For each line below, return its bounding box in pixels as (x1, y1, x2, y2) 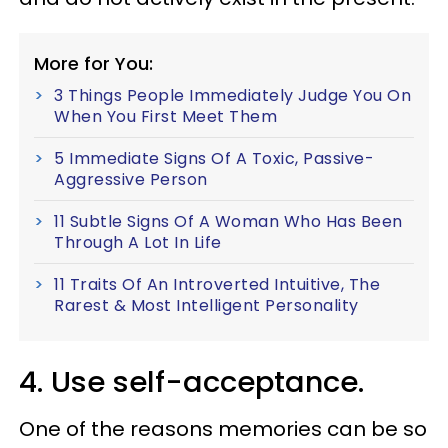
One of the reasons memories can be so (19, 414, 427, 443)
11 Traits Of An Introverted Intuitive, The (54, 272, 380, 296)
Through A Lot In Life (54, 230, 222, 254)
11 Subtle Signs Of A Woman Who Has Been (54, 209, 403, 233)
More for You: (34, 50, 153, 76)
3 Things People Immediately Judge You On (54, 83, 411, 107)
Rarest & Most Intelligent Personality (54, 293, 359, 317)
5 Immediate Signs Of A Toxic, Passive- (54, 146, 374, 170)
